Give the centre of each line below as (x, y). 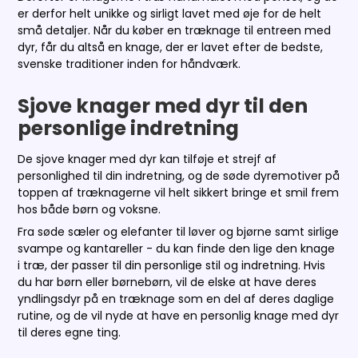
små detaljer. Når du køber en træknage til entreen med (175, 30)
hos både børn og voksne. (91, 209)
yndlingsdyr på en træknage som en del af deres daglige (176, 298)
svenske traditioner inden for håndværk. (129, 64)
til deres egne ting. (70, 332)
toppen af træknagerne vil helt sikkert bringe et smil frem (179, 192)
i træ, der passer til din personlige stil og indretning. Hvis (172, 265)
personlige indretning (129, 128)
